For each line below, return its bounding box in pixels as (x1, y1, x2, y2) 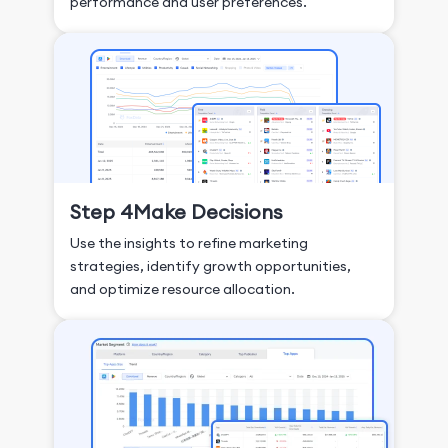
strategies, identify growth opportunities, (70, 257, 351, 276)
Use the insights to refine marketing (70, 234, 308, 253)
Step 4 (70, 199, 133, 225)
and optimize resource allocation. (70, 280, 295, 299)
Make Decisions (133, 199, 283, 225)
